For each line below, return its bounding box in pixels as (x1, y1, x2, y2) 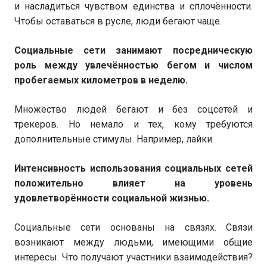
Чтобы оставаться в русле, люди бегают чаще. (14, 15, 222, 27)
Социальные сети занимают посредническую (14, 45, 253, 56)
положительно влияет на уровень (14, 178, 253, 189)
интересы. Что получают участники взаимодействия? (14, 252, 253, 263)
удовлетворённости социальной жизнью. (14, 193, 209, 204)
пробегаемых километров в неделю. (14, 74, 188, 86)
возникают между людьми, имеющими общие (14, 237, 253, 248)
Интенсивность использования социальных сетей (14, 163, 253, 174)
